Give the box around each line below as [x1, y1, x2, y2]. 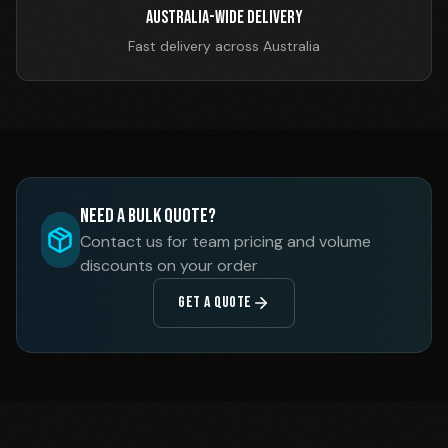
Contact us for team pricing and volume [79, 231, 371, 252]
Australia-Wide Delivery [145, 7, 303, 28]
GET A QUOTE [178, 293, 252, 312]
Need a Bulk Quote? [79, 204, 216, 228]
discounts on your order [79, 255, 258, 276]
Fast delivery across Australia [128, 37, 320, 55]
